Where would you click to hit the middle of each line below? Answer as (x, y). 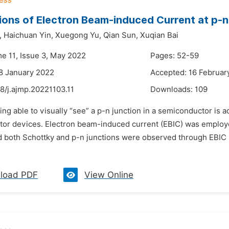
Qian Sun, (121, 35)
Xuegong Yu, (78, 35)
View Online (109, 175)
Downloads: (173, 89)
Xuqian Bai (159, 35)
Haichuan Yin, (28, 35)
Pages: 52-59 (175, 56)
